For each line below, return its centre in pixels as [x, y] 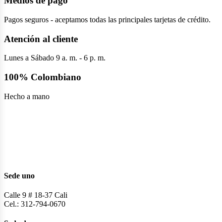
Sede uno [19, 175]
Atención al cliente [41, 39]
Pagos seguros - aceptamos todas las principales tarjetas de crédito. [107, 19]
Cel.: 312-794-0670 [35, 204]
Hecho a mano [27, 96]
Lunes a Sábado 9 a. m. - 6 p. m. [55, 58]
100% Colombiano [43, 77]
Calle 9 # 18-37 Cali [36, 195]
